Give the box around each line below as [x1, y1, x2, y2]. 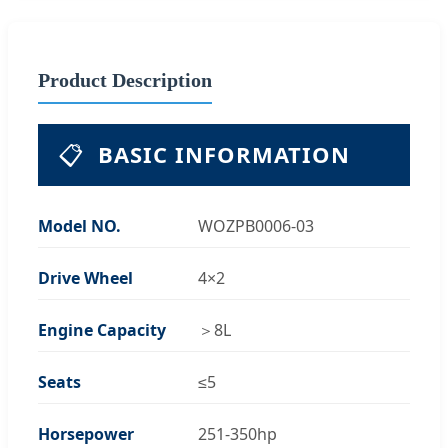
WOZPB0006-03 [198, 214, 314, 237]
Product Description [38, 68, 212, 91]
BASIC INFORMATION [98, 139, 350, 169]
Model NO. [38, 214, 121, 237]
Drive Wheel [38, 266, 133, 289]
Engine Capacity [38, 318, 166, 341]
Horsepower [38, 422, 134, 445]
